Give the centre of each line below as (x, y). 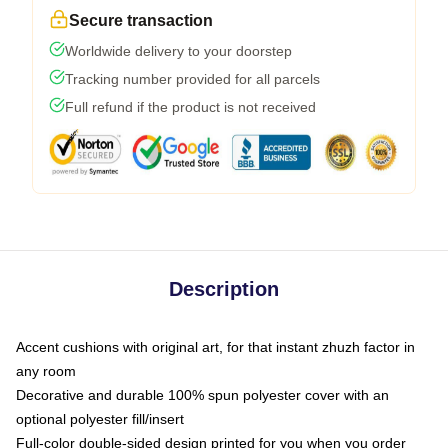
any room (46, 371)
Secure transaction (141, 20)
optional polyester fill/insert (100, 419)
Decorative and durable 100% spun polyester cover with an (202, 395)
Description (224, 289)
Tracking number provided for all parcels (192, 79)
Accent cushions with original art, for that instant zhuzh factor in (215, 347)
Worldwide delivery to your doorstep (178, 51)
